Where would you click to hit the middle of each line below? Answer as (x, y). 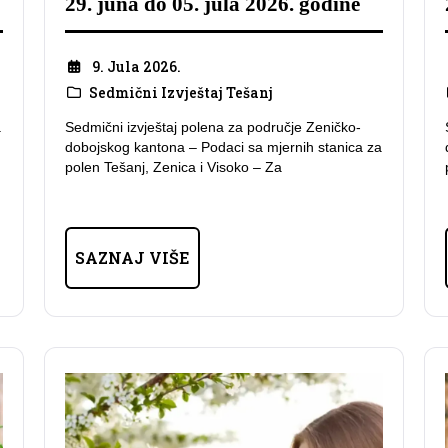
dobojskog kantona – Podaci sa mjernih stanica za (223, 147)
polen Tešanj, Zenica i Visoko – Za (173, 167)
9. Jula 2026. (136, 66)
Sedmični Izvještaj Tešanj (180, 92)
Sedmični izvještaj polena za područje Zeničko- (213, 127)
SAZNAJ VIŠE (132, 258)
